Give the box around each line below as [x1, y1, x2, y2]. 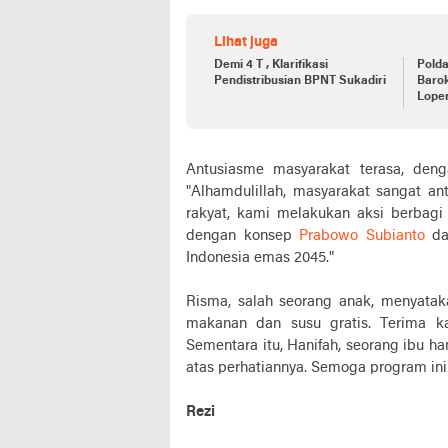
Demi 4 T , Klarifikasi [214, 58, 328, 71]
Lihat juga [214, 34, 278, 50]
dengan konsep [186, 227, 299, 244]
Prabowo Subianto [299, 227, 425, 244]
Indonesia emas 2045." [186, 249, 334, 266]
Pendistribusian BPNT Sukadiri [214, 74, 386, 87]
